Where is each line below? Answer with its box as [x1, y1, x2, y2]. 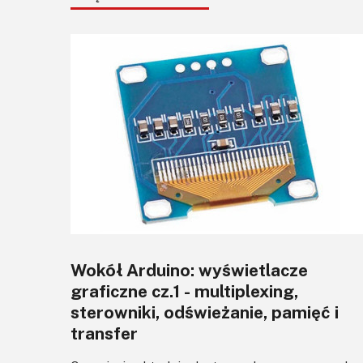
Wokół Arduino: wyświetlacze [70, 259, 308, 281]
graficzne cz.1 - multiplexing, [70, 280, 298, 302]
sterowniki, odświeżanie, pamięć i [70, 301, 339, 323]
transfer [70, 322, 138, 344]
